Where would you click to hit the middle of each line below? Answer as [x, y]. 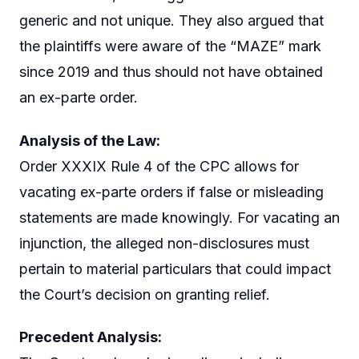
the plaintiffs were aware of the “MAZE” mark [170, 46]
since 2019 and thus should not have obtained [171, 72]
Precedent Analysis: [91, 337]
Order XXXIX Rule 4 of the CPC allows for [159, 166]
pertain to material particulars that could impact [175, 268]
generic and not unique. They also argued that [171, 21]
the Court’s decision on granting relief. [145, 294]
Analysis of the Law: [90, 140]
